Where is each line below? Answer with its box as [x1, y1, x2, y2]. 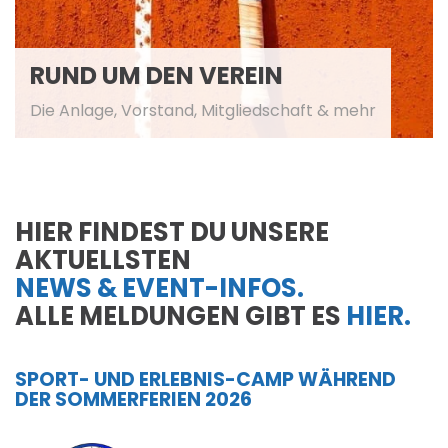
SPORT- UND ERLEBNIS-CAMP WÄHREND [15, 365, 396, 393]
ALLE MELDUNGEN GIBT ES [15, 297, 346, 334]
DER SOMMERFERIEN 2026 [15, 385, 252, 413]
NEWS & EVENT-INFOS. [15, 269, 304, 306]
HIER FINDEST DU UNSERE [15, 213, 329, 250]
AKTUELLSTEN [15, 241, 191, 278]
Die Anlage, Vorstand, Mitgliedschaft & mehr [30, 98, 376, 122]
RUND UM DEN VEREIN [30, 58, 283, 92]
